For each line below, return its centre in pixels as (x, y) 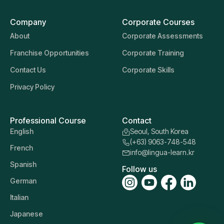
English (22, 131)
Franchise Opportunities (49, 52)
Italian (19, 197)
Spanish (23, 164)
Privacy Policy (32, 86)
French (21, 147)
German (23, 180)
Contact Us (28, 69)
